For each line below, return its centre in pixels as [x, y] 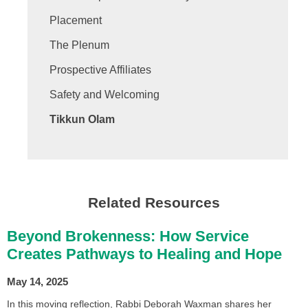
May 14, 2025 [37, 282]
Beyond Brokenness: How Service [128, 236]
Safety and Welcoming [104, 95]
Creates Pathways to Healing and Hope [144, 254]
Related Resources [154, 203]
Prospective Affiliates [100, 70]
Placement [76, 21]
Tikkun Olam [82, 120]
